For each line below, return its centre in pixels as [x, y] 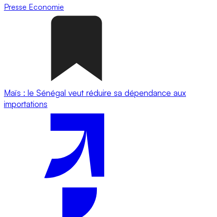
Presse [16, 7]
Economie [46, 7]
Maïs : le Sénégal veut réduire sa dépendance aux [95, 93]
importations [26, 104]
